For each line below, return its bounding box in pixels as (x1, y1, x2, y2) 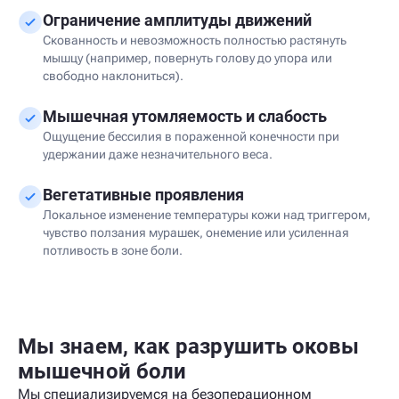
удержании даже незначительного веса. (43, 147, 273, 161)
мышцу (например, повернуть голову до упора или (43, 51, 332, 65)
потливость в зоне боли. (43, 243, 183, 257)
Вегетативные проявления (43, 185, 244, 204)
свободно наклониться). (43, 69, 183, 83)
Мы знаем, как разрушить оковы (18, 334, 360, 359)
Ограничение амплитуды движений (43, 11, 312, 29)
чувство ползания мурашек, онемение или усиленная (43, 225, 349, 240)
